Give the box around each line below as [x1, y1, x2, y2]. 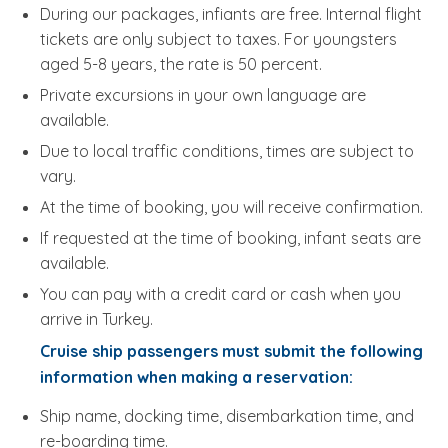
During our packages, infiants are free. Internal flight [40, 4, 422, 25]
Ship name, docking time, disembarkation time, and [40, 406, 414, 427]
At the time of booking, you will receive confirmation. [40, 197, 423, 218]
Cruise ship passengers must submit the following [40, 341, 423, 362]
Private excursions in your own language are [40, 85, 366, 106]
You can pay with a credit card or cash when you [40, 284, 401, 305]
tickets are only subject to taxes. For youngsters [40, 29, 397, 50]
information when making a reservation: [40, 367, 353, 388]
